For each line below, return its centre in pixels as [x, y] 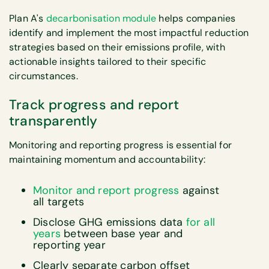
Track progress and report [94, 105]
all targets [59, 202]
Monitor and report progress [106, 191]
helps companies [196, 18]
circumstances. [44, 76]
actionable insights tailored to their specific [108, 61]
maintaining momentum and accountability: [107, 160]
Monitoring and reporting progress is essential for [121, 145]
